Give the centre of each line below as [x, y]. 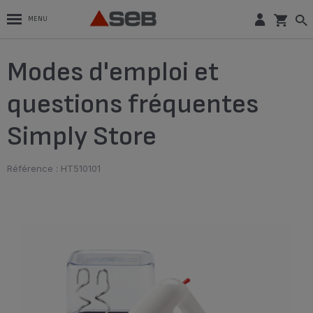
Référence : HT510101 [54, 168]
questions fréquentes [133, 104]
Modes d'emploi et [113, 72]
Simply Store [82, 137]
